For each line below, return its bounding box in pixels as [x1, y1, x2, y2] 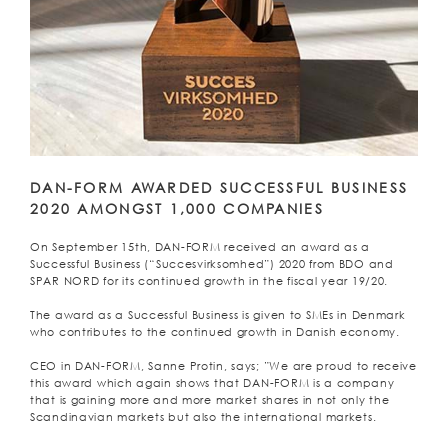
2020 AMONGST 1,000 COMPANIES [30, 199, 324, 217]
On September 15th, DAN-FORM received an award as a [30, 240, 371, 253]
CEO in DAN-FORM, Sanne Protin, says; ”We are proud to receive [30, 359, 417, 372]
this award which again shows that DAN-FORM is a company [30, 376, 395, 389]
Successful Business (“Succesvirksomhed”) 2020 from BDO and [30, 257, 394, 270]
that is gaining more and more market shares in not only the [30, 393, 390, 406]
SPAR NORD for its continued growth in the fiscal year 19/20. [30, 274, 389, 287]
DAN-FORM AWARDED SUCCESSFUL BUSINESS [30, 178, 409, 196]
